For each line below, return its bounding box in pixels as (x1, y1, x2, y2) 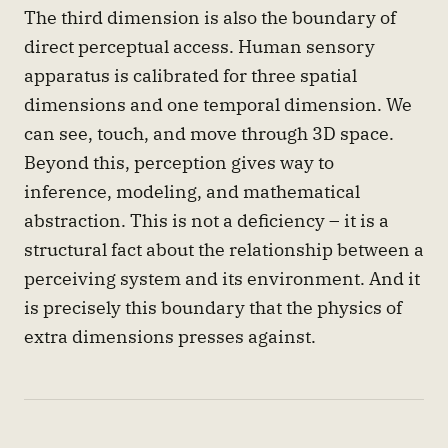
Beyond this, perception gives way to (24, 149, 334, 174)
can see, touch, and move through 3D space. (24, 120, 394, 145)
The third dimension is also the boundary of (24, 4, 396, 29)
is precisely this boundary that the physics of (24, 294, 402, 319)
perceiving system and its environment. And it (24, 265, 420, 290)
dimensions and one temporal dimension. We (24, 91, 412, 116)
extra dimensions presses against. (24, 323, 316, 348)
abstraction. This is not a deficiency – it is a (24, 207, 389, 232)
